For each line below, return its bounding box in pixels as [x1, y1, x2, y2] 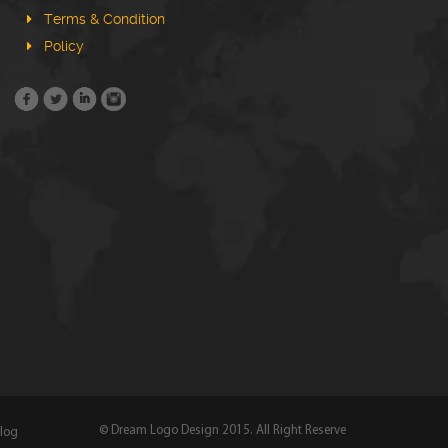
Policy [44, 38, 84, 55]
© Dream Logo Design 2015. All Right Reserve [99, 424, 346, 438]
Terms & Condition [44, 11, 165, 28]
